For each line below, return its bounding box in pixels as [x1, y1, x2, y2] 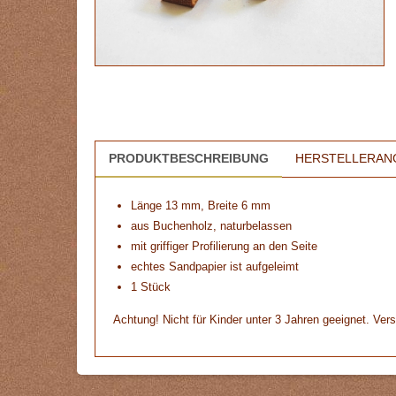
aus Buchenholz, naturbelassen [131, 219, 292, 232]
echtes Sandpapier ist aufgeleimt [131, 260, 299, 273]
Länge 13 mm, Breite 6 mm [131, 199, 270, 212]
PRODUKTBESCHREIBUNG [109, 151, 269, 165]
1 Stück [131, 280, 171, 293]
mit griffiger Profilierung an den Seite [131, 240, 317, 253]
